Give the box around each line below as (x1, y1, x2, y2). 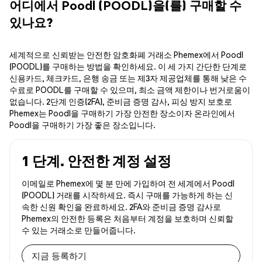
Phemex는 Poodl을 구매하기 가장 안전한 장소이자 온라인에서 (9, 108, 235, 119)
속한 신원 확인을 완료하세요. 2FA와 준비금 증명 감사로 (22, 201, 221, 212)
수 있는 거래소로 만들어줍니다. (22, 225, 136, 236)
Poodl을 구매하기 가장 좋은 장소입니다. (9, 119, 156, 130)
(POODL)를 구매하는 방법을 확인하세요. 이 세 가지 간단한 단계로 (9, 61, 247, 72)
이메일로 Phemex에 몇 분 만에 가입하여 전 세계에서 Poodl (22, 178, 235, 189)
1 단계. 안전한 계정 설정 (22, 151, 171, 170)
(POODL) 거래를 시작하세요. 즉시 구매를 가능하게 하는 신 (22, 189, 233, 201)
